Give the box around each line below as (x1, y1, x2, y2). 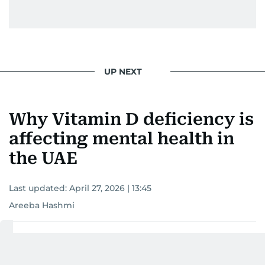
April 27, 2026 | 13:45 (69, 183, 151, 194)
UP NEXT (104, 66, 142, 77)
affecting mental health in (9, 129, 234, 149)
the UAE (9, 148, 77, 169)
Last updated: (9, 183, 69, 194)
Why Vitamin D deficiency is (9, 109, 254, 130)
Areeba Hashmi (9, 200, 75, 211)
